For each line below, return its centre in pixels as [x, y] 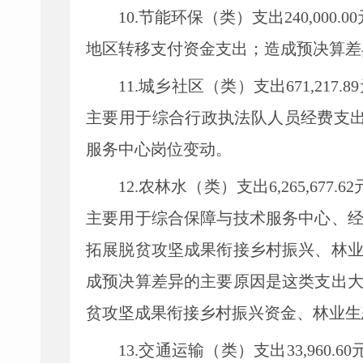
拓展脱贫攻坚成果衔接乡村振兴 [201, 250]
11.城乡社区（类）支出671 [215, 86]
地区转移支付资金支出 [167, 49]
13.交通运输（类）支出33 [211, 350]
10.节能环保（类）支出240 [214, 17]
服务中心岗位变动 [151, 149]
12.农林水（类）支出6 [198, 186]
